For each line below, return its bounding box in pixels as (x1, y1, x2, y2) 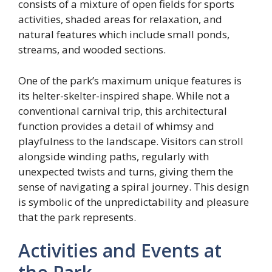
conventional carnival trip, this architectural (18, 103, 227, 118)
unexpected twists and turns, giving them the (18, 164, 233, 178)
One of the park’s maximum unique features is (18, 73, 242, 87)
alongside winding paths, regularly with (18, 149, 209, 163)
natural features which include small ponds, (18, 27, 229, 42)
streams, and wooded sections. (18, 42, 166, 57)
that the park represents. (18, 209, 136, 224)
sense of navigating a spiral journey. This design (18, 179, 249, 194)
